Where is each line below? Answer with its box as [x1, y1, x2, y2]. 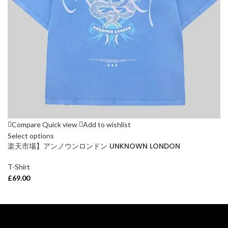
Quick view [42, 120, 77, 129]
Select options [8, 131, 54, 140]
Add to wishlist [83, 120, 131, 129]
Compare [12, 120, 41, 129]
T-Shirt [8, 162, 30, 171]
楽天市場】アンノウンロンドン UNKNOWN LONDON [8, 140, 180, 151]
